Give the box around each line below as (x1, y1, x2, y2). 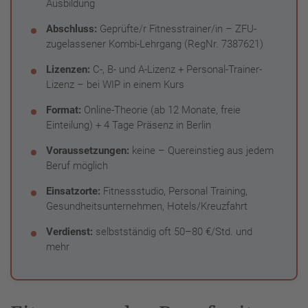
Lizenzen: (46, 63, 90, 76)
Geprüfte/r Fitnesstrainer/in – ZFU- (97, 22, 256, 35)
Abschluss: (46, 22, 97, 35)
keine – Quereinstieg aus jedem (129, 144, 274, 157)
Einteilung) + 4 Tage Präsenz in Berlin (46, 118, 211, 131)
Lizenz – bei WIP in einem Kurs (46, 78, 184, 91)
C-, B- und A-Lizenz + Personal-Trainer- (90, 63, 262, 76)
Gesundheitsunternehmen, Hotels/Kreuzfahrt (46, 199, 247, 212)
